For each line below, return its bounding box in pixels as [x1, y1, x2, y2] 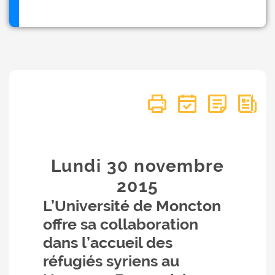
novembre [134, 156, 225, 176]
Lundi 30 [50, 156, 134, 176]
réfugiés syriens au [43, 252, 179, 270]
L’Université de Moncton [43, 196, 221, 215]
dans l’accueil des [43, 233, 172, 252]
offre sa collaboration [43, 215, 198, 233]
